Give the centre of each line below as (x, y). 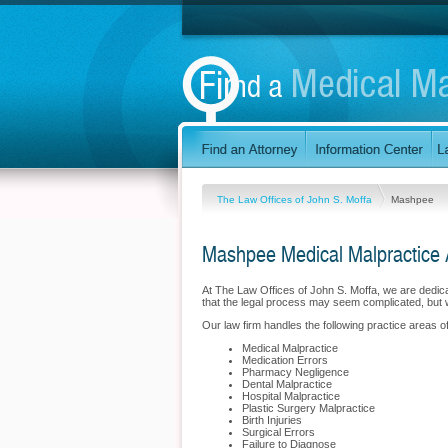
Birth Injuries (272, 420)
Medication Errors (285, 360)
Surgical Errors (278, 432)
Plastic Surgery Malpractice (308, 408)
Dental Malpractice (287, 384)
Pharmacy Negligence (295, 372)
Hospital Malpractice (291, 396)
